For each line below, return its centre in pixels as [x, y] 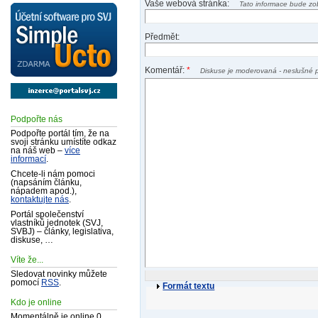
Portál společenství [47, 214]
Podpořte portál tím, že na [60, 133]
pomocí [26, 283]
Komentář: [166, 71]
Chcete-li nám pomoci [53, 174]
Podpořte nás [37, 119]
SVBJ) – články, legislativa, [62, 231]
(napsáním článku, [46, 182]
